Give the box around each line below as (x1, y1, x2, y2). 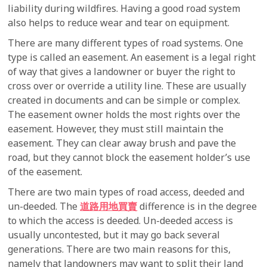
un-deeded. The (8, 200, 80, 213)
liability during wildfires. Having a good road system (8, 2, 241, 15)
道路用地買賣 (80, 200, 138, 213)
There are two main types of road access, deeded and (8, 185, 245, 198)
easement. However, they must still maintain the (8, 122, 224, 135)
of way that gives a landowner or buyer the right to (8, 65, 236, 78)
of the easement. (8, 165, 83, 178)
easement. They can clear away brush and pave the (8, 136, 237, 150)
